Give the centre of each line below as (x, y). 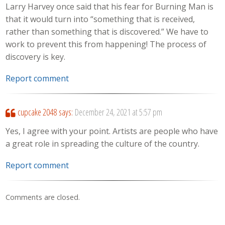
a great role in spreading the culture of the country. (103, 144)
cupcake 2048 (37, 112)
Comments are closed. (43, 197)
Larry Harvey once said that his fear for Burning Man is (110, 7)
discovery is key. (36, 57)
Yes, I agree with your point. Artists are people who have (112, 131)
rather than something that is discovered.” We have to (107, 32)
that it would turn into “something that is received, (100, 19)
